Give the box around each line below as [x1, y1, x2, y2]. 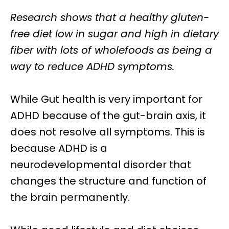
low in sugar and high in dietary [52, 27, 219, 41]
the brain [10, 190, 60, 204]
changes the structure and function [10, 174, 196, 188]
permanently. [60, 190, 130, 204]
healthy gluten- [129, 10, 209, 25]
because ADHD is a [10, 141, 107, 155]
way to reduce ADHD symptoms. [10, 59, 174, 74]
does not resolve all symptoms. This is [10, 125, 205, 139]
